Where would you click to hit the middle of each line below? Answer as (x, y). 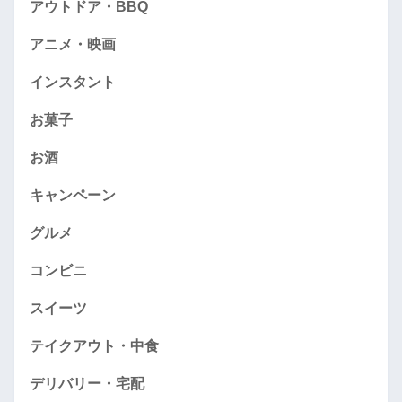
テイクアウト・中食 (94, 345)
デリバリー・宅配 (87, 383)
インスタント (73, 82)
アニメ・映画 (73, 44)
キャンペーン (73, 195)
